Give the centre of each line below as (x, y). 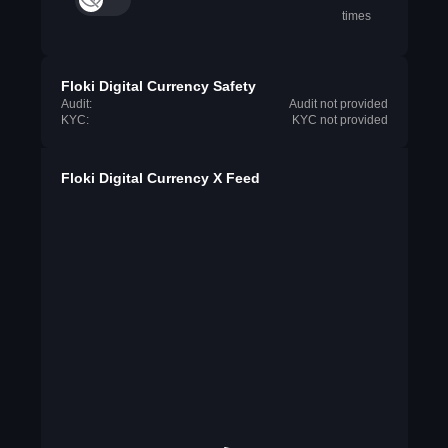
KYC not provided (339, 120)
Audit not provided (338, 104)
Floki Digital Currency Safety (158, 86)
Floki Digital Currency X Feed (160, 178)
